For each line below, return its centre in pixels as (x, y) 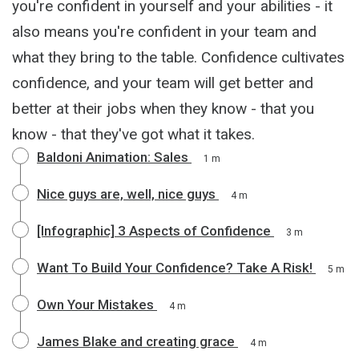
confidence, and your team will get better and (163, 83)
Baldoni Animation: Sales (113, 157)
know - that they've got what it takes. (133, 134)
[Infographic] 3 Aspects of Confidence (154, 230)
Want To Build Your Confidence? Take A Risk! (175, 267)
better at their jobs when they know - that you (163, 108)
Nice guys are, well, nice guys (126, 194)
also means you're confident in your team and (164, 31)
